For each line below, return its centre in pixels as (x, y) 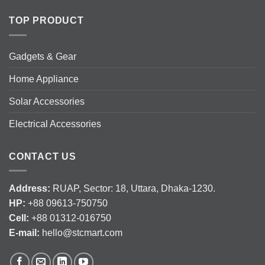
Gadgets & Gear (43, 56)
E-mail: (25, 233)
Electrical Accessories (55, 124)
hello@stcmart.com (82, 233)
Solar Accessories (47, 101)
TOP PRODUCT (46, 21)
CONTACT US (43, 156)
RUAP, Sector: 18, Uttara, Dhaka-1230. (134, 189)
